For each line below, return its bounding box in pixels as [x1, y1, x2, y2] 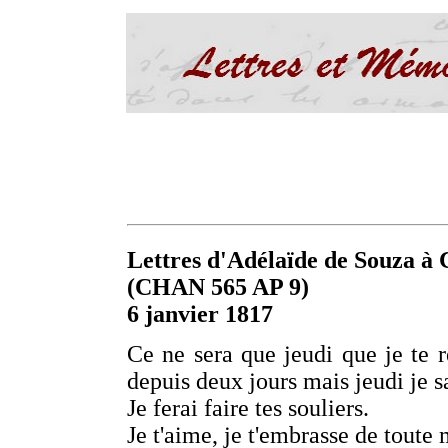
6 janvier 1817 [127, 301, 273, 327]
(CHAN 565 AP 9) [127, 274, 309, 300]
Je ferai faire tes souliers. [127, 395, 369, 421]
